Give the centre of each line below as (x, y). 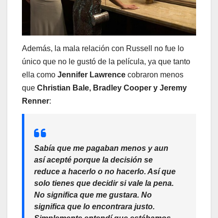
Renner (36, 101)
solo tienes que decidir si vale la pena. (104, 183)
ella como (40, 74)
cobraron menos (154, 74)
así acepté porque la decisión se (93, 160)
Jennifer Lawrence (91, 74)
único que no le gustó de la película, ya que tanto (106, 61)
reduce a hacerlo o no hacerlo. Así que (105, 171)
